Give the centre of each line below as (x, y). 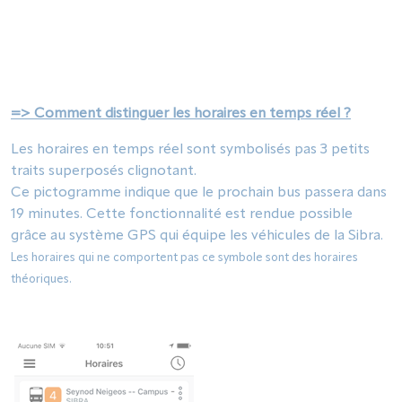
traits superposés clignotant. (104, 171)
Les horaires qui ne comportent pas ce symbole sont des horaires (184, 258)
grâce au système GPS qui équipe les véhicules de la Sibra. (197, 236)
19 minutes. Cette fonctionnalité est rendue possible (182, 214)
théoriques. (41, 280)
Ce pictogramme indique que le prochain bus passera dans (199, 193)
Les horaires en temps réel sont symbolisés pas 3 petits (190, 150)
